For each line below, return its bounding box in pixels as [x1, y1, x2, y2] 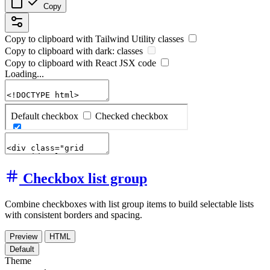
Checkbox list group [23, 171, 147, 187]
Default [10, 245, 34, 254]
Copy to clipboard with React [5, 58, 119, 69]
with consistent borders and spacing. [5, 210, 142, 221]
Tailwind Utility [95, 34, 155, 45]
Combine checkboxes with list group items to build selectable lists [5, 199, 254, 210]
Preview [10, 232, 37, 242]
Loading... [5, 69, 44, 80]
